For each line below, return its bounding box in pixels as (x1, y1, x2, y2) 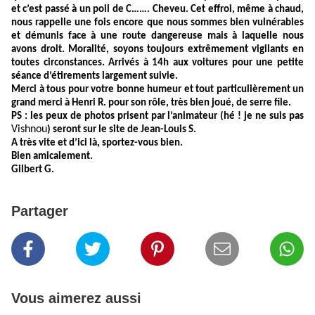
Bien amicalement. (11, 151, 93, 162)
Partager (11, 203, 68, 219)
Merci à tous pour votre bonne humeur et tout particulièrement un (11, 84, 304, 96)
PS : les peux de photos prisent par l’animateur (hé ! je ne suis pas (11, 111, 304, 122)
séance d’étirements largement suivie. (11, 71, 178, 82)
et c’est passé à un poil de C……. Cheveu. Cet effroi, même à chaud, (11, 4, 304, 15)
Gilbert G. (11, 165, 54, 176)
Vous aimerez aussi (11, 290, 141, 307)
